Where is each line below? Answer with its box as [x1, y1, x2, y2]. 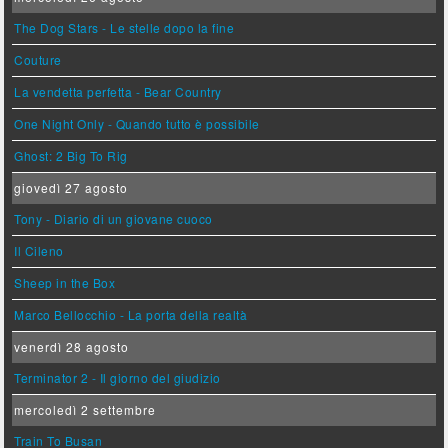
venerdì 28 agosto [14, 337, 130, 355]
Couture [14, 50, 62, 68]
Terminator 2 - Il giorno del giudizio [14, 368, 221, 386]
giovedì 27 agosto [14, 178, 129, 196]
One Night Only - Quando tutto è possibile [14, 114, 260, 132]
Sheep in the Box [14, 273, 116, 291]
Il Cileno [14, 241, 64, 259]
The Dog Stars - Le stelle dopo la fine [14, 18, 235, 36]
